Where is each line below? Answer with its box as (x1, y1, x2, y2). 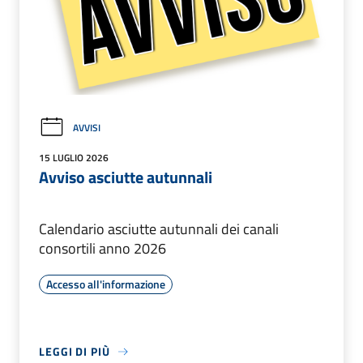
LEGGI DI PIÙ (39, 343, 110, 361)
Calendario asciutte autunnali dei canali (39, 218, 279, 241)
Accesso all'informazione (46, 275, 165, 293)
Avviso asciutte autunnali (39, 164, 212, 190)
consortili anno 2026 (39, 237, 166, 260)
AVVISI (73, 120, 100, 136)
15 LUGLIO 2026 (39, 150, 109, 166)
